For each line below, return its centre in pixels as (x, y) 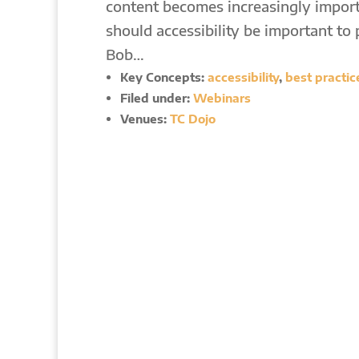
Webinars (222, 98)
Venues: (145, 119)
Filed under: (157, 98)
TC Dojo (193, 119)
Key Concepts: (164, 77)
